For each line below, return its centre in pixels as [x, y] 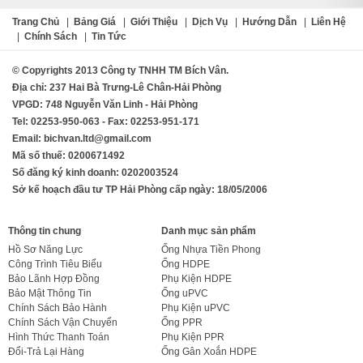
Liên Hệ [329, 21]
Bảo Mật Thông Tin [50, 293]
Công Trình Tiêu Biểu [55, 264]
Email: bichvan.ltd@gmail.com [82, 138]
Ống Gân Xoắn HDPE [209, 351]
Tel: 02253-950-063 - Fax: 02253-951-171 [106, 121]
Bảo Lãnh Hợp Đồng [54, 278]
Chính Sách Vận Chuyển [63, 322]
